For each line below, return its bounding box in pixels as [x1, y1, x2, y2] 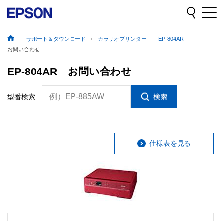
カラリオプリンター [98, 36, 147, 42]
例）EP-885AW [49, 92, 104, 101]
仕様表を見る [149, 139, 191, 147]
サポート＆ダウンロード [26, 36, 86, 42]
